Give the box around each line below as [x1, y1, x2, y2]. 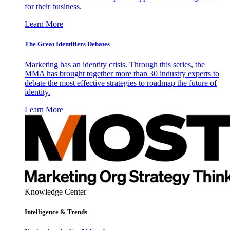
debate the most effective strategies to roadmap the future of [25, 78, 217, 87]
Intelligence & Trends [25, 207, 87, 216]
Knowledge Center [25, 187, 86, 196]
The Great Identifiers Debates [25, 40, 110, 48]
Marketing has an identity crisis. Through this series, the [25, 60, 205, 69]
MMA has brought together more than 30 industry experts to [25, 69, 219, 78]
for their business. [25, 2, 82, 11]
